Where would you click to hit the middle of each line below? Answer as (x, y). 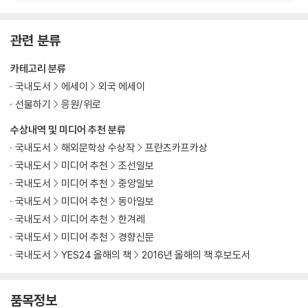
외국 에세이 (122, 86)
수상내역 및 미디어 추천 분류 (68, 129)
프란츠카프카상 (176, 147)
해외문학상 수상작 (98, 147)
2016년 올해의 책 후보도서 (196, 254)
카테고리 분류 (38, 68)
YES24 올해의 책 (96, 254)
